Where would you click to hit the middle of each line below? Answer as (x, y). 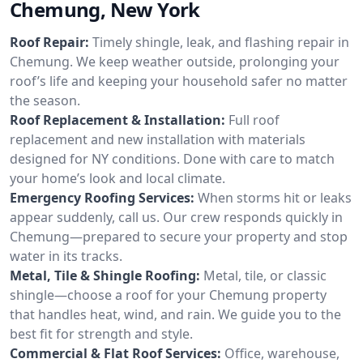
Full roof (254, 120)
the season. (45, 100)
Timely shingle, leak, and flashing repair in (221, 42)
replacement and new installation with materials (158, 139)
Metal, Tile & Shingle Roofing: (105, 275)
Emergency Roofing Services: (102, 197)
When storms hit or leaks (275, 197)
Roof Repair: (49, 42)
